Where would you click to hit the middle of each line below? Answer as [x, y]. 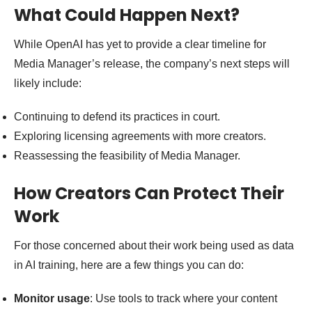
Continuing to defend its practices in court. [117, 117]
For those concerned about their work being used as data [154, 246]
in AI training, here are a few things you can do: [129, 265]
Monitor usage [52, 299]
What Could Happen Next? [127, 15]
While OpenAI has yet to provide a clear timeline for [140, 45]
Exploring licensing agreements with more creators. [140, 136]
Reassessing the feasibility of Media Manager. [127, 156]
